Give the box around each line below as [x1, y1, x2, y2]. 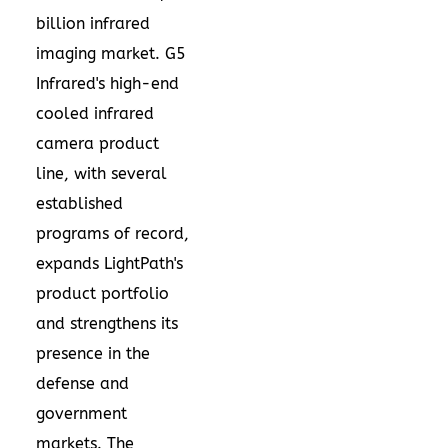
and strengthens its [36, 313, 178, 333]
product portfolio [36, 283, 169, 303]
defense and [36, 373, 129, 393]
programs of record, [36, 223, 189, 243]
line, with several [36, 163, 167, 183]
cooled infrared [36, 103, 154, 123]
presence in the [36, 343, 150, 363]
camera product [36, 133, 159, 153]
